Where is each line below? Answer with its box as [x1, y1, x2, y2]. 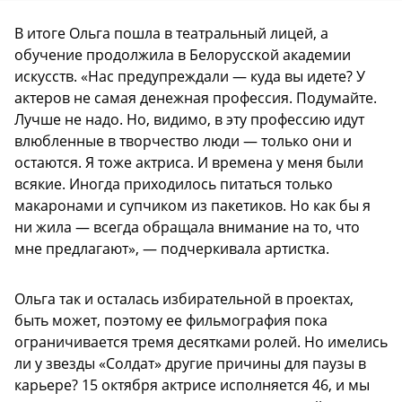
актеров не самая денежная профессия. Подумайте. [14, 88, 377, 109]
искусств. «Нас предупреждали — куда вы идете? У [14, 66, 365, 87]
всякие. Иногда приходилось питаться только [14, 174, 333, 195]
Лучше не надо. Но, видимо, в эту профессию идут [14, 109, 364, 130]
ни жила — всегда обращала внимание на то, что [14, 217, 360, 238]
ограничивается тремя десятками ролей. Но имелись [14, 332, 388, 353]
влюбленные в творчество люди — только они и [14, 131, 352, 152]
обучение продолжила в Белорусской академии [14, 45, 351, 66]
